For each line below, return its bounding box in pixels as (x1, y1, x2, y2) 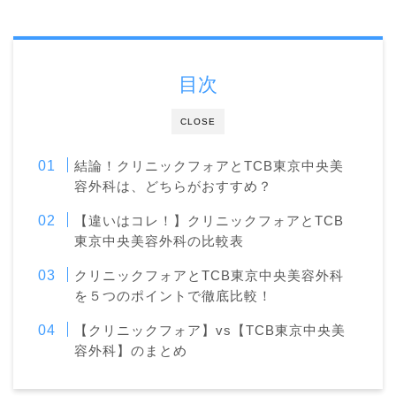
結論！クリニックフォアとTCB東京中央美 (74, 158, 345, 174)
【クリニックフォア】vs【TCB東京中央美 (74, 323, 346, 339)
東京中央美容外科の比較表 (74, 233, 245, 249)
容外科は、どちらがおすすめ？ (74, 179, 273, 194)
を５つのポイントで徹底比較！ (74, 288, 273, 304)
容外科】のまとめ (74, 343, 188, 359)
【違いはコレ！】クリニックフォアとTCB (74, 213, 345, 229)
